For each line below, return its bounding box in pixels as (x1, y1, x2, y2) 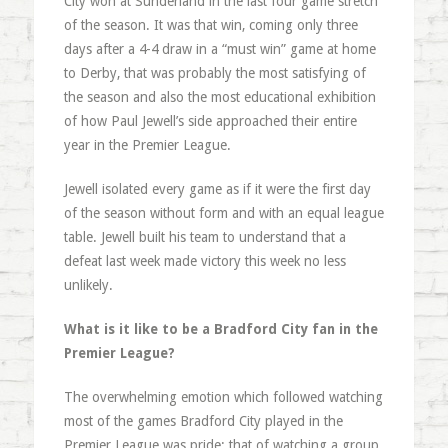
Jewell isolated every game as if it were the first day (63, 180, 371, 197)
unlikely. (63, 276, 113, 293)
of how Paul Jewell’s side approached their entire (63, 112, 357, 129)
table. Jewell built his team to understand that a (63, 228, 346, 245)
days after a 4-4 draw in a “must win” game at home (63, 40, 376, 57)
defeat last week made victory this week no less (63, 252, 346, 269)
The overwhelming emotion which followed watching (63, 388, 383, 405)
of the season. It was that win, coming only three (63, 16, 358, 33)
